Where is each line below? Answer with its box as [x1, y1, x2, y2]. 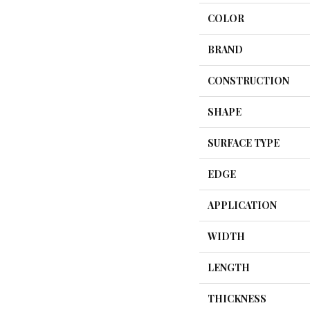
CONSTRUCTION [208, 73, 289, 87]
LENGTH [208, 260, 250, 274]
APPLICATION [208, 198, 277, 212]
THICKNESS [208, 291, 266, 305]
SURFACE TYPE [208, 136, 280, 149]
